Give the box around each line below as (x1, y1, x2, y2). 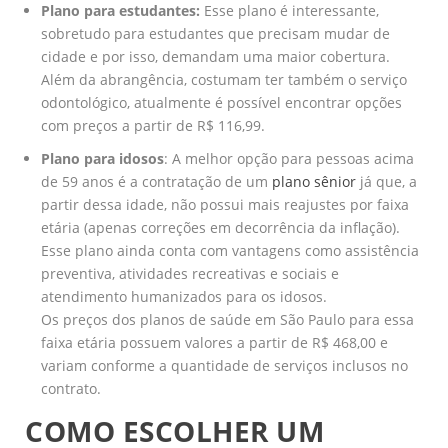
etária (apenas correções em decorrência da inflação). (41, 217, 400, 237)
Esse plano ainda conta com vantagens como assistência (41, 240, 419, 260)
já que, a (356, 171, 417, 191)
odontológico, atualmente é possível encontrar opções (41, 92, 402, 112)
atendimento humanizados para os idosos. (41, 286, 327, 306)
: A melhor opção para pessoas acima (164, 148, 414, 168)
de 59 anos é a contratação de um (41, 171, 272, 191)
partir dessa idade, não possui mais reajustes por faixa (41, 194, 409, 214)
